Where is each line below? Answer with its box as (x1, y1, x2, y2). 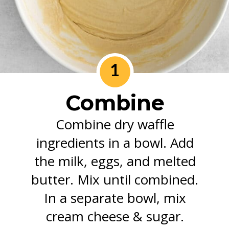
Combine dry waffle (55, 115, 174, 134)
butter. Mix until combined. (31, 170, 199, 189)
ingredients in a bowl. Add (36, 133, 194, 152)
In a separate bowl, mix (43, 189, 186, 208)
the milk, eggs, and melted (34, 152, 196, 171)
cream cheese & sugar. (45, 207, 184, 226)
